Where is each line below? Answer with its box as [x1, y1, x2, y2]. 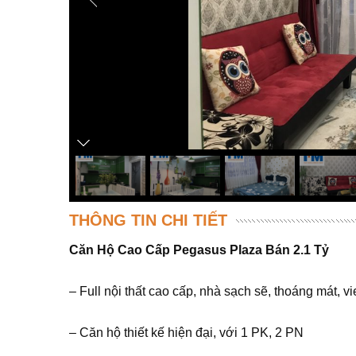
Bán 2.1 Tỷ [262, 243, 329, 257]
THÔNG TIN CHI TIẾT [69, 211, 227, 229]
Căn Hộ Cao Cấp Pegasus [69, 243, 226, 257]
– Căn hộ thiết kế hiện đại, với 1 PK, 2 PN [69, 326, 304, 339]
